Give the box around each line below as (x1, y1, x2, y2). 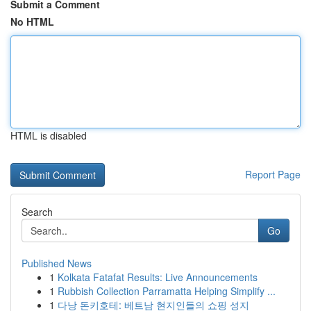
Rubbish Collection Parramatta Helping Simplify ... (58, 284, 276, 298)
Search (22, 205, 53, 219)
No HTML (10, 15, 54, 28)
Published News (22, 256, 92, 270)
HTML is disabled (10, 128, 87, 142)
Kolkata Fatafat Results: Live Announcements (58, 270, 258, 284)
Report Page (245, 167, 301, 181)
